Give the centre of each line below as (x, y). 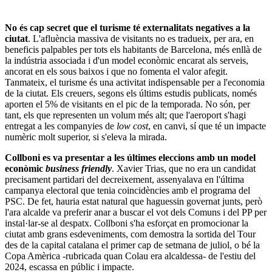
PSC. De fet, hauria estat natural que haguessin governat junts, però (134, 201)
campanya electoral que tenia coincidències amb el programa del (127, 190)
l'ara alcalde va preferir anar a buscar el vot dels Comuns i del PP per (136, 212)
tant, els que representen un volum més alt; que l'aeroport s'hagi (125, 115)
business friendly (79, 168)
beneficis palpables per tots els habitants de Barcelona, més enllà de (133, 49)
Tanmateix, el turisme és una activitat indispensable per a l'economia (135, 82)
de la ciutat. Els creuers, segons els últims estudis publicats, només (131, 93)
